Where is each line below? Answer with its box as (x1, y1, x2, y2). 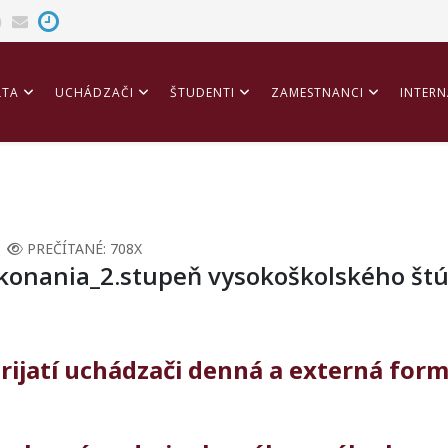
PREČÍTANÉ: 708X (27, 239, 142, 259)
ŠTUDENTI (170, 84, 235, 102)
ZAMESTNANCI (271, 84, 364, 102)
